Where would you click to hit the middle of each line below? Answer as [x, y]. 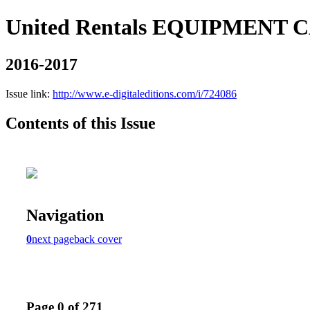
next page [53, 239]
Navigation [65, 215]
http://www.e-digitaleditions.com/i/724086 [145, 93]
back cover [98, 239]
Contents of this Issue [81, 123]
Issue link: [29, 93]
